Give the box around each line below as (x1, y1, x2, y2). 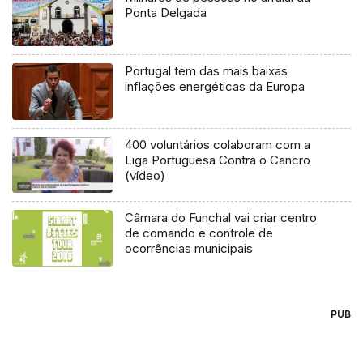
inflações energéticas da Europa (125, 78, 305, 94)
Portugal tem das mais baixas (125, 62, 288, 79)
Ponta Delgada (125, 4, 207, 20)
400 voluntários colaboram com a (125, 136, 311, 152)
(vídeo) (125, 167, 166, 183)
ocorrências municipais (125, 241, 254, 257)
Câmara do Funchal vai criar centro (125, 210, 318, 226)
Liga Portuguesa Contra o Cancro (125, 152, 311, 168)
